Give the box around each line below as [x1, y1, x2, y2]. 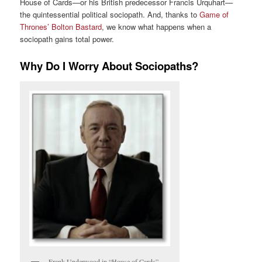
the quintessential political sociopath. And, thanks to [20, 9, 200, 20]
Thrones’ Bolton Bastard [20, 21, 102, 33]
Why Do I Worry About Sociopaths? [20, 58, 199, 74]
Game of [199, 9, 229, 20]
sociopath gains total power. [20, 33, 115, 45]
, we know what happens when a [102, 21, 212, 33]
